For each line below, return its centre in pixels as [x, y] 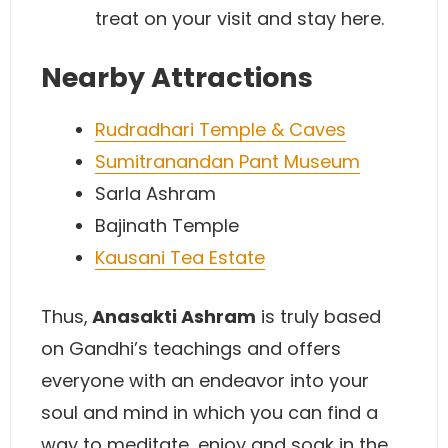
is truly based [318, 316]
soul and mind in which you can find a [209, 412]
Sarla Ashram [155, 193]
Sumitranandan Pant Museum [227, 161]
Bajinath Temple [167, 225]
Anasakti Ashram [172, 316]
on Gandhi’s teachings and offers [191, 348]
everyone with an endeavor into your [205, 380]
